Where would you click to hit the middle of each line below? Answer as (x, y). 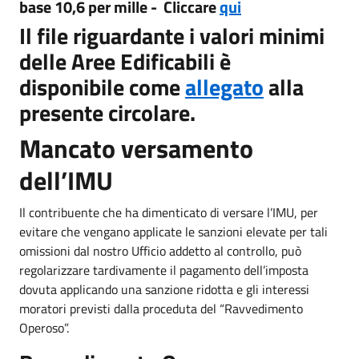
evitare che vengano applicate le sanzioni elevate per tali (173, 231)
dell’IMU (66, 180)
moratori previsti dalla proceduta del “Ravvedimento (161, 308)
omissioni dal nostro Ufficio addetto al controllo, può (160, 250)
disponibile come (102, 87)
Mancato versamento (136, 148)
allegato (224, 87)
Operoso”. (44, 327)
